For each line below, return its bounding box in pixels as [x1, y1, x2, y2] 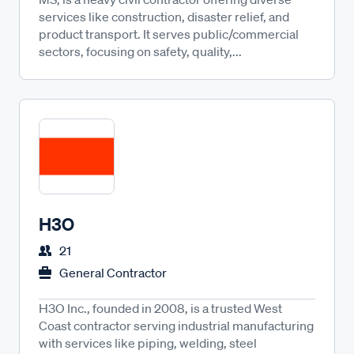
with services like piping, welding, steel [39, 335, 257, 351]
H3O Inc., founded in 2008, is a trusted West [39, 300, 282, 316]
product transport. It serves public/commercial [39, 26, 299, 42]
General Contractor [59, 265, 167, 281]
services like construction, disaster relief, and [39, 9, 289, 24]
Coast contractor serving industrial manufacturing [39, 318, 314, 333]
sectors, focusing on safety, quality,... [39, 43, 242, 59]
